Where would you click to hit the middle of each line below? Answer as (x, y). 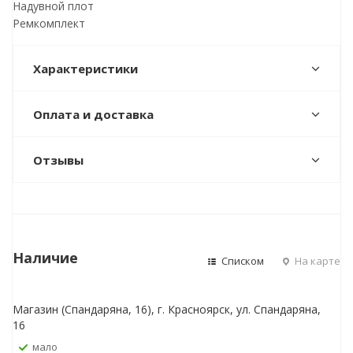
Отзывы (58, 160)
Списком (242, 261)
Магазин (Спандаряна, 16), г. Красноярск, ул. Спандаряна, (167, 309)
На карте (316, 261)
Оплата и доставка (93, 114)
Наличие (45, 258)
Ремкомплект (49, 23)
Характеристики (85, 69)
